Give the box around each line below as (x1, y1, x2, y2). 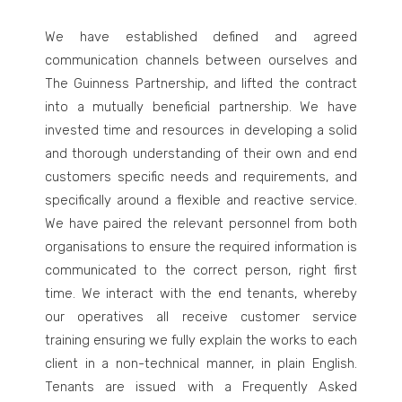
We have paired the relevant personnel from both (45, 215, 357, 232)
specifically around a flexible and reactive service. (45, 192, 357, 208)
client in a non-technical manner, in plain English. (45, 355, 357, 371)
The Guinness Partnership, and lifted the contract (45, 75, 357, 92)
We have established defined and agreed (45, 29, 357, 45)
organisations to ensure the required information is (45, 239, 357, 255)
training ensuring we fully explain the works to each (45, 332, 357, 348)
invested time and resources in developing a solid (45, 122, 357, 138)
